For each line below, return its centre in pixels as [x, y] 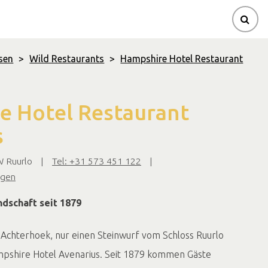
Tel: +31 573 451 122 [97, 161]
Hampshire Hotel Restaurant [182, 59]
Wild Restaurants [67, 59]
